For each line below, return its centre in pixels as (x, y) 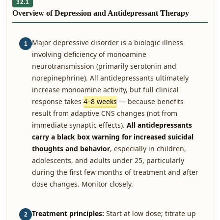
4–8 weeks (100, 101)
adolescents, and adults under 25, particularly (108, 160)
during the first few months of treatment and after (115, 172)
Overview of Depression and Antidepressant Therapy (101, 13)
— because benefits (150, 101)
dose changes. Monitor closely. (82, 184)
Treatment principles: (68, 213)
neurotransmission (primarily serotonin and (104, 66)
